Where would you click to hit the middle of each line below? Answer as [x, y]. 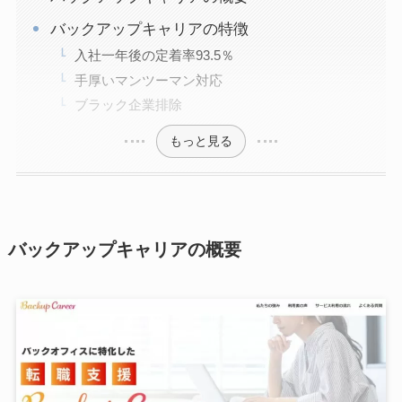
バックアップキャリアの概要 [124, 250]
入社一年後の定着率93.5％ [154, 55]
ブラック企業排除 [128, 105]
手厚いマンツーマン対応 [148, 80]
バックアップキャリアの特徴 [150, 29]
